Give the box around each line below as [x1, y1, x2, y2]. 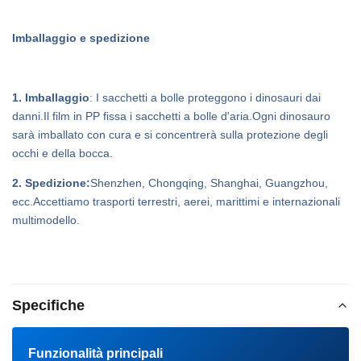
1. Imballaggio [12, 90, 89, 104]
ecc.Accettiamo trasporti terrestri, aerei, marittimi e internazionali [12, 194, 340, 208]
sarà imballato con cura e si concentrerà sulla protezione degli [12, 127, 328, 141]
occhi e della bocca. [12, 146, 113, 160]
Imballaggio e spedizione [12, 31, 150, 44]
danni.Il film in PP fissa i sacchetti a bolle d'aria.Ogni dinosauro [12, 109, 330, 122]
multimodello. [12, 213, 80, 226]
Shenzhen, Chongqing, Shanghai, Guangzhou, [90, 176, 328, 189]
